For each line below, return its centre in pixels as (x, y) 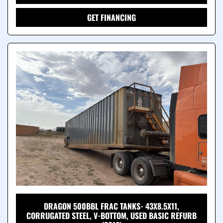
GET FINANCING (111, 18)
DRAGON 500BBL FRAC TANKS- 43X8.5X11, (111, 206)
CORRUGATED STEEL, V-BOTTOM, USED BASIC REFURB (111, 216)
